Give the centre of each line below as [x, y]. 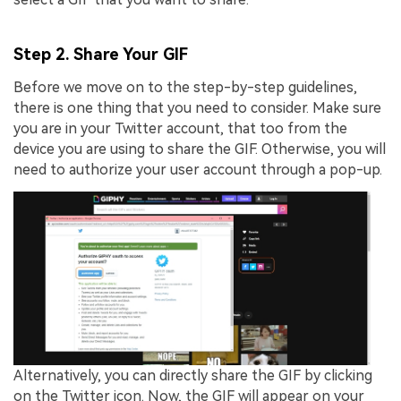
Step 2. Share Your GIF [101, 54]
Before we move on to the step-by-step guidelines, [185, 87]
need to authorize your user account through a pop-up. [198, 169]
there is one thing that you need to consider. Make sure [197, 107]
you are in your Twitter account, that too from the [180, 128]
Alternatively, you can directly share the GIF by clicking [193, 376]
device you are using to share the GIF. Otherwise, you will [200, 149]
